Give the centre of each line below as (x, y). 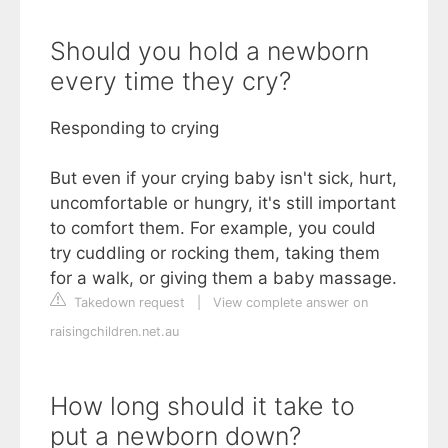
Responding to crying (134, 127)
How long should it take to (202, 405)
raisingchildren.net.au (114, 331)
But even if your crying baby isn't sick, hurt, (223, 177)
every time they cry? (170, 80)
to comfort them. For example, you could (213, 227)
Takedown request (127, 302)
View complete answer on (290, 302)
